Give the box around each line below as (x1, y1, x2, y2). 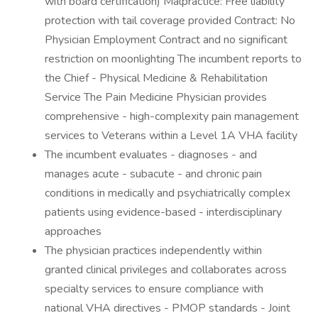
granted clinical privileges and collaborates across (45, 262, 287, 278)
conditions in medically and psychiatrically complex (45, 185, 290, 201)
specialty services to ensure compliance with (45, 281, 263, 297)
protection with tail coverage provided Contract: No (45, 13, 295, 28)
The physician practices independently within (45, 243, 262, 258)
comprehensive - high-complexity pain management (45, 109, 299, 124)
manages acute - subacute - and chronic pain (45, 166, 262, 182)
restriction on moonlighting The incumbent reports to (45, 51, 302, 67)
